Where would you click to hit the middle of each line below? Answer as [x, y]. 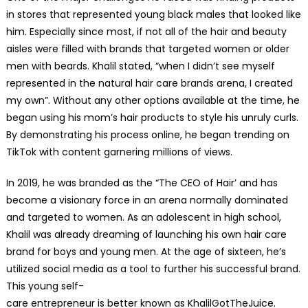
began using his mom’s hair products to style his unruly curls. [152, 118]
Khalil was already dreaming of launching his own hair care [146, 235]
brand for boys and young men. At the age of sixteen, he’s [146, 252]
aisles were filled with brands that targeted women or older [147, 49]
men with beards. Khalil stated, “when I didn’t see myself [140, 66]
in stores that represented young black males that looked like [153, 15]
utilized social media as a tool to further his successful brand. [153, 269]
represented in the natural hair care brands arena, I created [149, 84]
